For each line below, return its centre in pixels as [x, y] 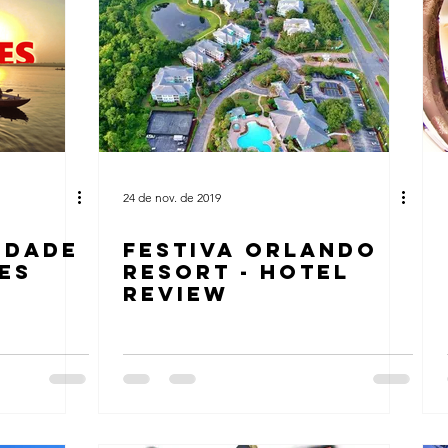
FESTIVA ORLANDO [250, 249]
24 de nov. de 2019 [172, 197]
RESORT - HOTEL [236, 271]
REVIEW [176, 293]
